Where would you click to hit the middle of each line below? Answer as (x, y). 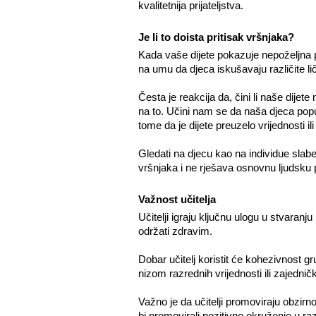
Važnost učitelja (177, 199)
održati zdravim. (175, 231)
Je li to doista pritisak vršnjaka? (216, 37)
